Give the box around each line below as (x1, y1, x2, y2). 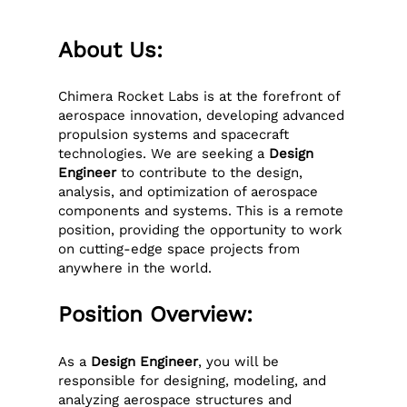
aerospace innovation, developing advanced (58, 107, 345, 124)
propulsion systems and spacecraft (58, 126, 290, 144)
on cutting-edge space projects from (58, 241, 301, 258)
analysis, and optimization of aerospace (58, 184, 319, 201)
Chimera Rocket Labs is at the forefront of (58, 88, 341, 105)
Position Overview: (58, 302, 253, 328)
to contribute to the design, (116, 164, 303, 182)
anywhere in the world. (58, 260, 213, 277)
